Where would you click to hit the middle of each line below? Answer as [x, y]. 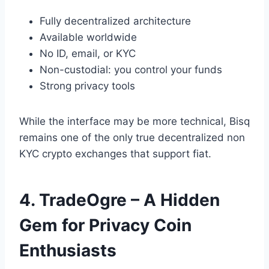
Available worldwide [88, 37]
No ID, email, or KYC [88, 53]
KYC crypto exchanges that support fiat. [115, 153]
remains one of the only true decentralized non [132, 137]
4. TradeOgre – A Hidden [119, 200]
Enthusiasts [68, 250]
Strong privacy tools [87, 86]
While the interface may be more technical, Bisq [134, 121]
